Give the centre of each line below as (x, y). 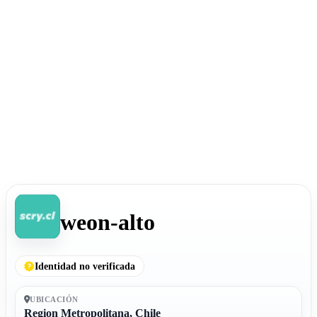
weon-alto (108, 222)
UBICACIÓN (54, 299)
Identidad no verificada (85, 266)
